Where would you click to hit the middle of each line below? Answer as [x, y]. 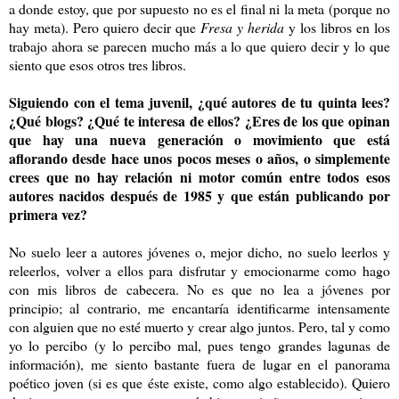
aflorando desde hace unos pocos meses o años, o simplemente [199, 158]
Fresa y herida [244, 27]
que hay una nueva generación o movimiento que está [199, 139]
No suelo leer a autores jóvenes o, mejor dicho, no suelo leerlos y [199, 251]
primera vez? [48, 214]
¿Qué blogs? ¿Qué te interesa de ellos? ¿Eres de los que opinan [199, 120]
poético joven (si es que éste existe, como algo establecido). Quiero [199, 382]
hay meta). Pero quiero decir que [105, 27]
